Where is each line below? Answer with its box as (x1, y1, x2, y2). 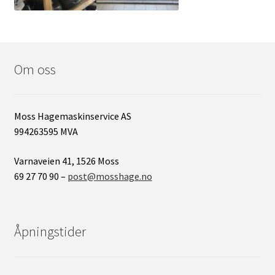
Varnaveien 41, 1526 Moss (14, 154, 119, 167)
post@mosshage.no (67, 169, 152, 182)
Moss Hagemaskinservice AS (14, 109, 131, 122)
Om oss (14, 60, 56, 78)
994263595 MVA (14, 125, 78, 137)
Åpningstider (14, 222, 86, 240)
